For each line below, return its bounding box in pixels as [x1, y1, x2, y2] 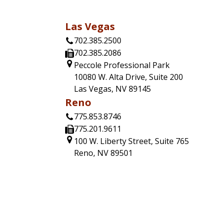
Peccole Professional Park [74, 60, 170, 71]
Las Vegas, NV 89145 [74, 83, 151, 95]
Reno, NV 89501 [74, 147, 133, 159]
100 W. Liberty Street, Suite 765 [74, 136, 189, 147]
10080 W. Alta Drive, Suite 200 [74, 72, 183, 83]
